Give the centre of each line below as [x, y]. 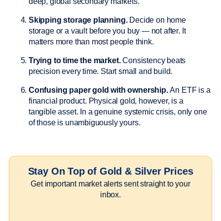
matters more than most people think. [92, 41]
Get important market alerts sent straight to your [110, 184]
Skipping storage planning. [78, 20]
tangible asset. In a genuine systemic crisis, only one [118, 111]
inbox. [110, 194]
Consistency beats [153, 60]
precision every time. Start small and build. [102, 71]
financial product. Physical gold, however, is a [106, 101]
